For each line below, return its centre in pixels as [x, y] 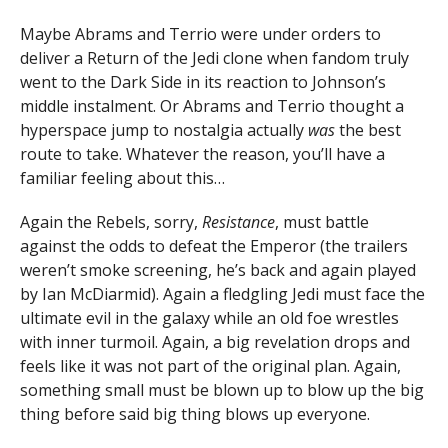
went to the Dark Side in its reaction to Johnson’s [203, 81]
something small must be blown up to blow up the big [222, 390]
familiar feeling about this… [122, 177]
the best [368, 129]
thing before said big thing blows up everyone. [195, 414]
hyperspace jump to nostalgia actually [164, 129]
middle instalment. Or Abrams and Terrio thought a [212, 105]
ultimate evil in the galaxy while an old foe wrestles [209, 318]
